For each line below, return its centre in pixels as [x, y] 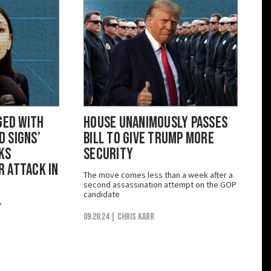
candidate [102, 194]
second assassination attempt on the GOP [160, 184]
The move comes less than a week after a [158, 175]
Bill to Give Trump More [149, 139]
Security [109, 154]
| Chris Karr [132, 217]
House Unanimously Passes [156, 123]
